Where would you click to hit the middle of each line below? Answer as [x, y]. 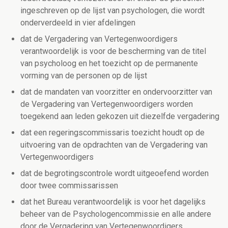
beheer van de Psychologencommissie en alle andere [116, 214]
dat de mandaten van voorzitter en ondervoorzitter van [116, 92]
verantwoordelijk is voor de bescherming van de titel [113, 51]
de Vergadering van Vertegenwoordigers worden [107, 104]
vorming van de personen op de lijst [84, 76]
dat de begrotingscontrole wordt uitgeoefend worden [115, 174]
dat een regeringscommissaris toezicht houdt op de [112, 133]
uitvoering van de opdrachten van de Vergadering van [114, 145]
